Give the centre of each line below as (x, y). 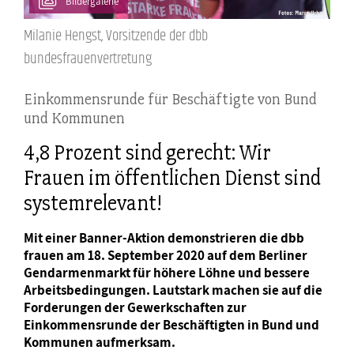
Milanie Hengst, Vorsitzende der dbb (116, 36)
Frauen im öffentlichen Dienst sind (172, 177)
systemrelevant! (93, 203)
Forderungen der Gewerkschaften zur (135, 307)
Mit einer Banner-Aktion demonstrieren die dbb (164, 237)
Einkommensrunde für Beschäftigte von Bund (170, 99)
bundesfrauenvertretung (88, 59)
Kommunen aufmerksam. (100, 342)
